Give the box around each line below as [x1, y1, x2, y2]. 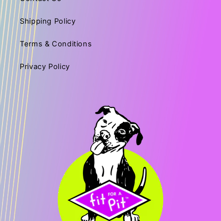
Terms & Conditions [20, 39, 92, 49]
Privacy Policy [20, 62, 70, 72]
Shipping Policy [20, 17, 76, 26]
